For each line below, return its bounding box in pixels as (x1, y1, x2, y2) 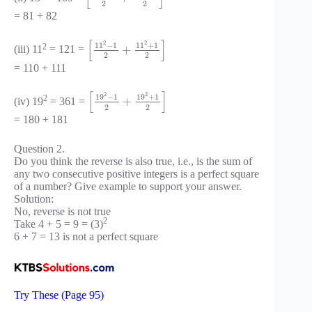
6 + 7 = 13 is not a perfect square (14, 231, 158, 243)
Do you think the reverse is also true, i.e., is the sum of (14, 155, 252, 168)
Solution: (14, 193, 54, 205)
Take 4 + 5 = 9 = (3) (14, 218, 103, 231)
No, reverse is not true (14, 205, 111, 218)
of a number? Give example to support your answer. (14, 180, 242, 193)
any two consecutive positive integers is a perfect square (14, 168, 259, 180)
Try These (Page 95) (14, 289, 104, 302)
